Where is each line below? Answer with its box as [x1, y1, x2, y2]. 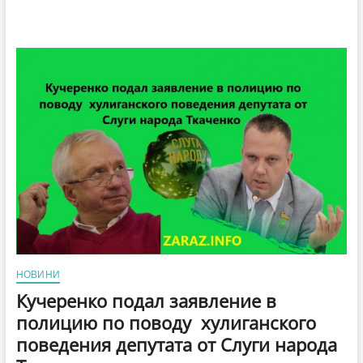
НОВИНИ [15, 267, 60, 280]
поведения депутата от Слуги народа [15, 331, 337, 357]
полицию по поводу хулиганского [15, 310, 316, 335]
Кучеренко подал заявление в [15, 288, 276, 313]
